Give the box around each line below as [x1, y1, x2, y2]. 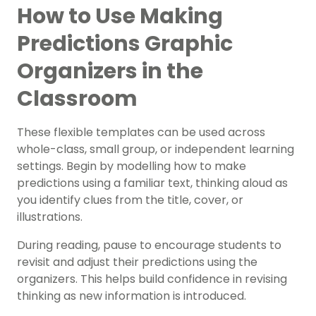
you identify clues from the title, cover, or [17, 192, 243, 209]
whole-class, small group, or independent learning [17, 141, 294, 158]
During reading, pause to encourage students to [17, 237, 281, 254]
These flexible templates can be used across [17, 124, 265, 141]
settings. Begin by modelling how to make [17, 158, 246, 175]
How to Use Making [17, 1, 223, 32]
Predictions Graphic [17, 29, 233, 59]
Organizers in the [17, 56, 203, 87]
